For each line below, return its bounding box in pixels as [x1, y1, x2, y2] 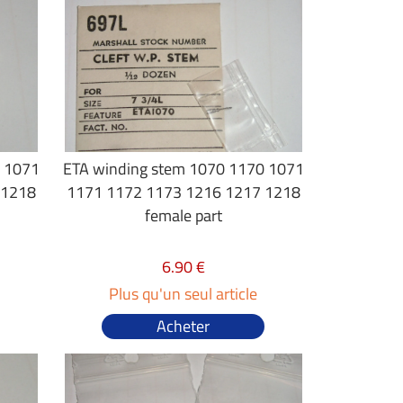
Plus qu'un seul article [109, 282, 258, 306]
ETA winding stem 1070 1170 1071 [62, 157, 304, 181]
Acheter [157, 314, 210, 338]
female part [144, 203, 222, 228]
